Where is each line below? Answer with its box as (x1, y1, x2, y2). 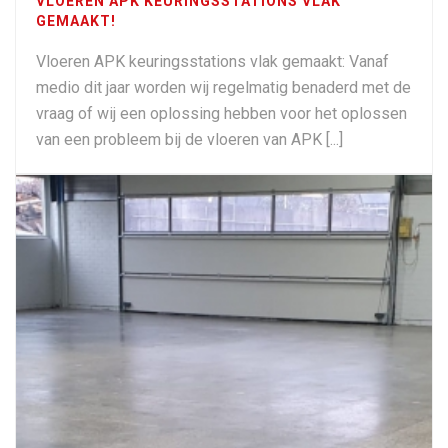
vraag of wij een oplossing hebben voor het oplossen (36, 103, 407, 123)
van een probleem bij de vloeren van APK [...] (36, 129, 343, 149)
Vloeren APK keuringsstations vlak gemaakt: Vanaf (36, 51, 389, 71)
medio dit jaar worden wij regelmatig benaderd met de (36, 77, 411, 97)
